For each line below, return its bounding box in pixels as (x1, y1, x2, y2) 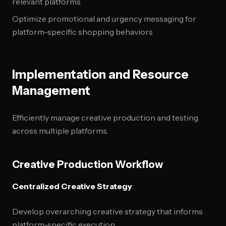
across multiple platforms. (12, 126, 108, 136)
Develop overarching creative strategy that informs (12, 206, 203, 216)
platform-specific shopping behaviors (12, 27, 153, 37)
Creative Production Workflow (12, 158, 163, 171)
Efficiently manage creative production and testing (12, 112, 198, 123)
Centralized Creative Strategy (12, 181, 132, 191)
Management (12, 83, 90, 98)
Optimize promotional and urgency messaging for (12, 14, 196, 24)
